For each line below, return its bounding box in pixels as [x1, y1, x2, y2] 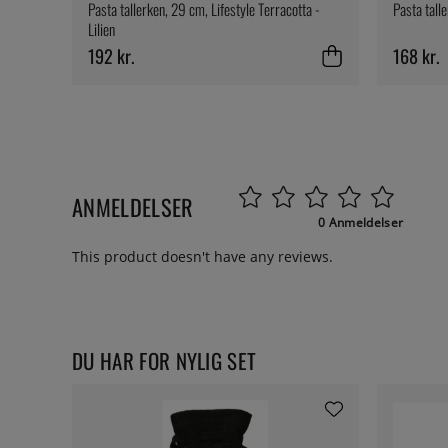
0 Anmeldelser [318, 214, 404, 232]
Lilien [88, 18, 115, 41]
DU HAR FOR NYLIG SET [72, 345, 257, 377]
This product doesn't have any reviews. [72, 247, 333, 267]
